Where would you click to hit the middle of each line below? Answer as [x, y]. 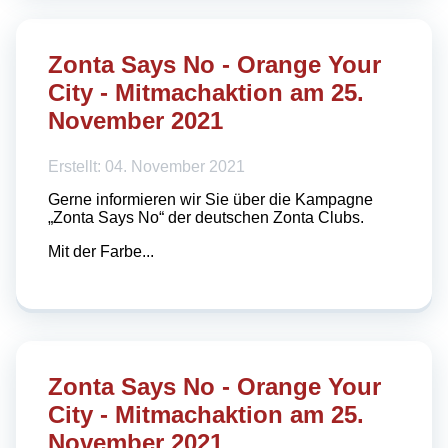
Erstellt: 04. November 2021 [146, 166]
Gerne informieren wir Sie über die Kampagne [210, 199]
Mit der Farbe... [101, 251]
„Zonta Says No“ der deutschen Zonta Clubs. [206, 217]
